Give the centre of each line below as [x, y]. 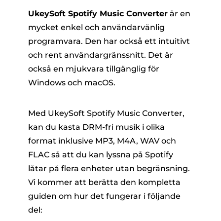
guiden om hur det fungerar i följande [104, 196]
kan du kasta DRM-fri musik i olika [96, 127]
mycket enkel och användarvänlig [96, 28]
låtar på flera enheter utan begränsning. [109, 169]
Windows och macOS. [72, 83]
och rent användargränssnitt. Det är [100, 55]
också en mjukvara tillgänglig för [93, 69]
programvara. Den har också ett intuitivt [109, 41]
